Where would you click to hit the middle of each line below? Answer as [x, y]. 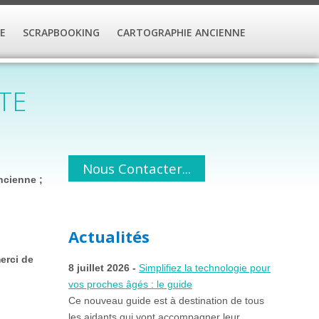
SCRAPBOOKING [61, 32]
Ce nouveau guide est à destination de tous [166, 301]
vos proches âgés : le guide [130, 284]
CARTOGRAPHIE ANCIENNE [181, 32]
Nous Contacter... [136, 169]
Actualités [109, 237]
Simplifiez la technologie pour [204, 268]
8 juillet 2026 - [103, 268]
